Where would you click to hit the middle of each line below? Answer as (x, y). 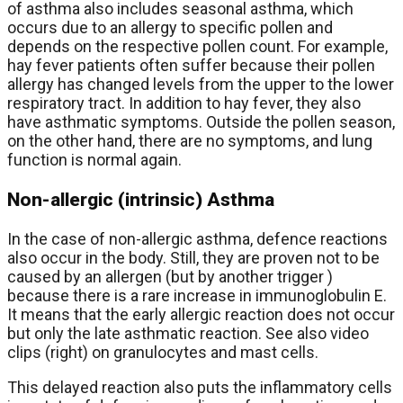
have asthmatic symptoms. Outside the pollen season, (201, 121)
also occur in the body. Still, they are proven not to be (193, 257)
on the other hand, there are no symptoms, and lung (190, 140)
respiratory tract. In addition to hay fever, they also (184, 103)
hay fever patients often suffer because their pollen (191, 65)
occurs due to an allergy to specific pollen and (170, 27)
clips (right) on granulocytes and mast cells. (163, 352)
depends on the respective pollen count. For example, (197, 46)
